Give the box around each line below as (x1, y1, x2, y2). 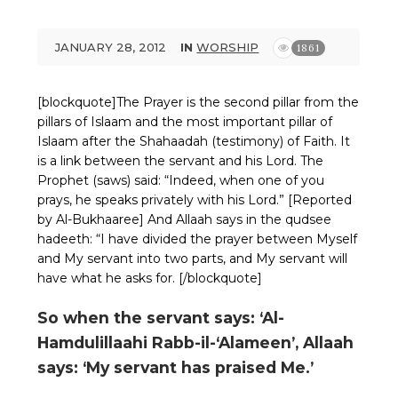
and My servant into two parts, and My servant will (37, 251, 348, 267)
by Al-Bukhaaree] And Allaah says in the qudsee (37, 211, 332, 227)
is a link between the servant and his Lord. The (37, 153, 324, 169)
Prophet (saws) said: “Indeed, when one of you (37, 172, 325, 188)
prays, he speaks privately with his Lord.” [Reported (37, 192, 353, 208)
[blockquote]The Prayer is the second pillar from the (37, 94, 360, 110)
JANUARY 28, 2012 (55, 40, 167, 54)
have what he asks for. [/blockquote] (37, 270, 263, 286)
